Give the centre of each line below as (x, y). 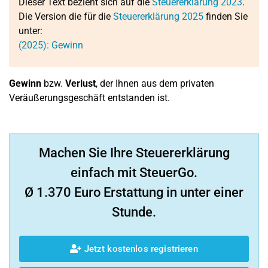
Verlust (80, 83)
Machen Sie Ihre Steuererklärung (134, 153)
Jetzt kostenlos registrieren (140, 249)
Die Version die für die (66, 16)
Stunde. (134, 212)
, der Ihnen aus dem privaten (155, 83)
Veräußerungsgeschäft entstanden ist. (89, 98)
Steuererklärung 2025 (158, 16)
